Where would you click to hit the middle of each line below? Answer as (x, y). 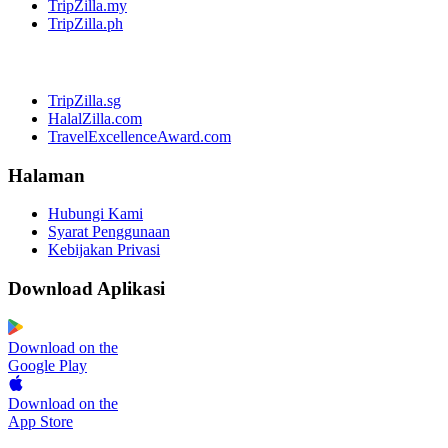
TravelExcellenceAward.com (139, 137)
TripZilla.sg (84, 101)
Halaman (46, 175)
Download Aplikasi (86, 289)
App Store (40, 421)
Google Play (47, 365)
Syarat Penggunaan (109, 232)
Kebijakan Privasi (104, 250)
